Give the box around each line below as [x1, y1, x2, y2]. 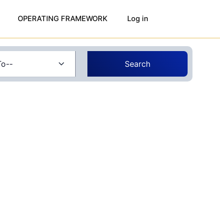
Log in [127, 14, 148, 23]
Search [124, 59, 150, 69]
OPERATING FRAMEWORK [17, 14, 108, 23]
